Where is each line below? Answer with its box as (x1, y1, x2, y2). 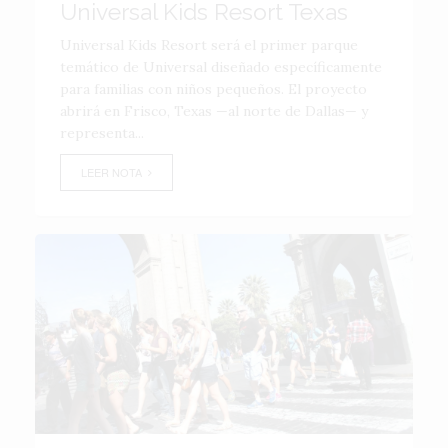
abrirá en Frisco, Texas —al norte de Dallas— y (60, 102, 368, 120)
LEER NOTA (81, 164, 148, 180)
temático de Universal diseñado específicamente (60, 58, 382, 76)
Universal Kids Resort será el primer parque (60, 36, 358, 54)
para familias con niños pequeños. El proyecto (60, 80, 367, 98)
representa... (60, 124, 144, 142)
